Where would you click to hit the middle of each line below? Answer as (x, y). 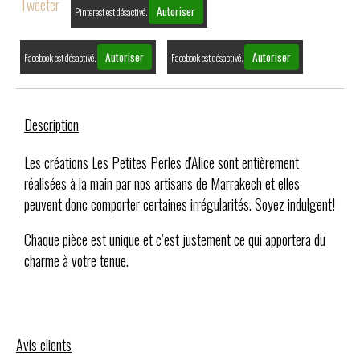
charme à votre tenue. (76, 260)
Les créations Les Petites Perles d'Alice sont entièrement (162, 162)
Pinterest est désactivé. (112, 12)
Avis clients (44, 345)
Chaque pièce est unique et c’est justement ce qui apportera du (175, 239)
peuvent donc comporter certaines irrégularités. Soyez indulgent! (180, 204)
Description (51, 125)
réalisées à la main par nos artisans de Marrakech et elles (162, 183)
